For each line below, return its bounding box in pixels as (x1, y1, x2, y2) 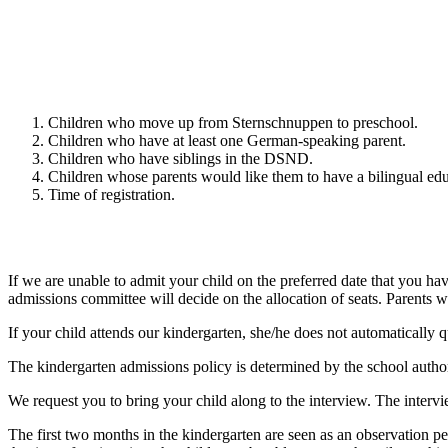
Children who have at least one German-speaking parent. (48, 132, 406, 150)
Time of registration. (48, 186, 175, 204)
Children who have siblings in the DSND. (48, 150, 313, 168)
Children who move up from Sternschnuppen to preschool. (48, 114, 418, 132)
